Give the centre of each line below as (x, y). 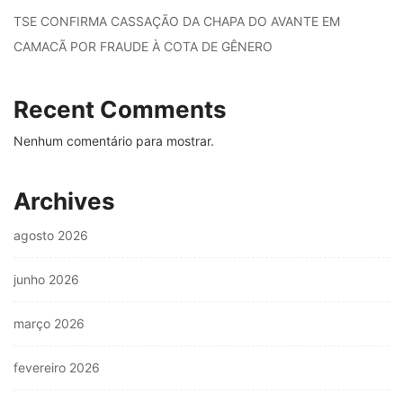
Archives (64, 201)
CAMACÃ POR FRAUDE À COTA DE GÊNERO (143, 47)
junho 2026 (46, 280)
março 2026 (49, 324)
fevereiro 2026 (57, 368)
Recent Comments (120, 110)
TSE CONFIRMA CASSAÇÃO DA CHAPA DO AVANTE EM (177, 22)
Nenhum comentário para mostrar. (114, 141)
